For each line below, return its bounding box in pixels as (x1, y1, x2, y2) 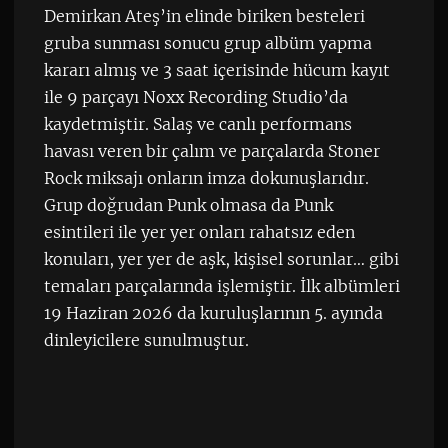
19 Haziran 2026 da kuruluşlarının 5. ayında (43, 303, 383, 324)
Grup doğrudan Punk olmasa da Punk (43, 195, 333, 216)
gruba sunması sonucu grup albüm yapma (43, 33, 372, 54)
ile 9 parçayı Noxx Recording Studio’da (43, 87, 348, 108)
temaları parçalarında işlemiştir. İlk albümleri (43, 276, 400, 297)
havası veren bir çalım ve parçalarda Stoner (43, 141, 380, 162)
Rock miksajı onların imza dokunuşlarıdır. (43, 168, 369, 189)
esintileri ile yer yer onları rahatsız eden (43, 222, 355, 243)
